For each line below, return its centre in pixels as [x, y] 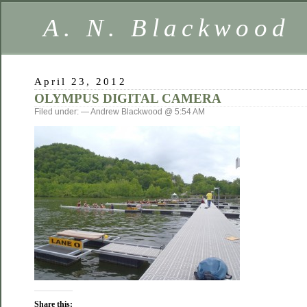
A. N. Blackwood [167, 28]
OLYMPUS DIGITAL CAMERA [128, 98]
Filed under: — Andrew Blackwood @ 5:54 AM [120, 112]
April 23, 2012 [81, 81]
